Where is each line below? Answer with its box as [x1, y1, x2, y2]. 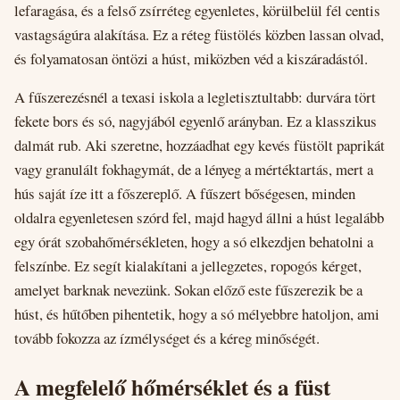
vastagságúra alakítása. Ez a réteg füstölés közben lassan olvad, [14, 23, 384, 45]
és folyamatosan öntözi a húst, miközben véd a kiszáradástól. [14, 47, 368, 69]
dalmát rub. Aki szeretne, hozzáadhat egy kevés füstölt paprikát [14, 135, 385, 156]
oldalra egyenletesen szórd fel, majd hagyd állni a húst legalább [14, 207, 384, 229]
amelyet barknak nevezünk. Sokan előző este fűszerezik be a [14, 279, 362, 301]
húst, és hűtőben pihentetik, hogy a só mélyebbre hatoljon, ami [14, 304, 379, 325]
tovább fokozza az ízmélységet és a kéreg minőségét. [14, 328, 320, 349]
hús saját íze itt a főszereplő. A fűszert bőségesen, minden [14, 183, 355, 204]
